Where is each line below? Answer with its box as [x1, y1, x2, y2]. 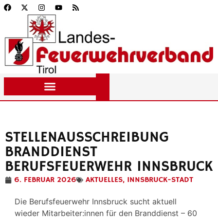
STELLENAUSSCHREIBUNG [5, 128, 169, 146]
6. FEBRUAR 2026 [14, 175, 76, 185]
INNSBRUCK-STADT [127, 175, 193, 185]
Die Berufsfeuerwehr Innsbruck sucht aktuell [15, 197, 177, 206]
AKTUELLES [86, 175, 123, 185]
